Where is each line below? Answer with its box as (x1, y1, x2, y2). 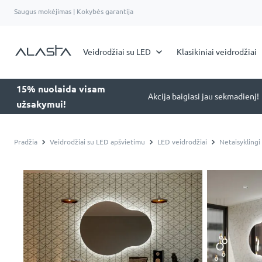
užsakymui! (16, 99, 66, 109)
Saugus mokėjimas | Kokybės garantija (14, 8, 133, 15)
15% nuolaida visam (16, 84, 105, 94)
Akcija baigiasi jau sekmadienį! (148, 92, 259, 101)
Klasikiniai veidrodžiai (177, 47, 257, 57)
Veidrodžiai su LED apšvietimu (50, 138, 145, 146)
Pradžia (14, 138, 37, 146)
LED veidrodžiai (157, 138, 207, 146)
